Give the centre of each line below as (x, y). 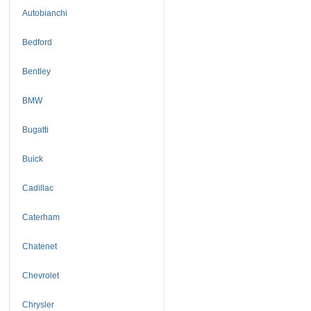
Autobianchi (44, 13)
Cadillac (37, 188)
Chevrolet (40, 275)
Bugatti (35, 129)
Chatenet (39, 246)
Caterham (41, 217)
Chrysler (38, 304)
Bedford (37, 42)
